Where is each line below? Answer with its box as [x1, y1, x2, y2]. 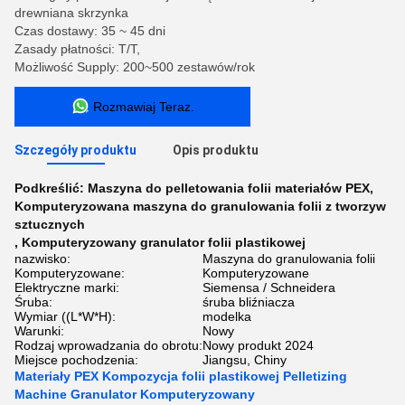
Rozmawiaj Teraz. [92, 99, 194, 114]
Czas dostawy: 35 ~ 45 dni [14, 24, 165, 38]
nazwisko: [14, 251, 71, 266]
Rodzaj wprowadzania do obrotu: [14, 338, 202, 353]
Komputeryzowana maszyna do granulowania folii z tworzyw [14, 199, 386, 213]
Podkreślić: [14, 181, 88, 195]
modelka [202, 309, 251, 324]
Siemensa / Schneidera [202, 280, 335, 295]
